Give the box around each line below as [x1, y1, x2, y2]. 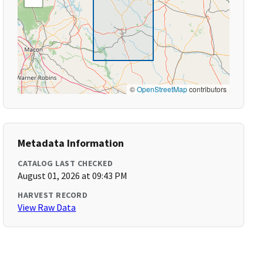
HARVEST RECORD [18, 190, 88, 200]
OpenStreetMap [136, 84, 187, 94]
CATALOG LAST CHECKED [18, 158, 113, 168]
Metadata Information [18, 136, 124, 150]
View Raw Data [18, 201, 76, 213]
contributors [187, 84, 227, 94]
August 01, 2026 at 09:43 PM [18, 170, 128, 181]
